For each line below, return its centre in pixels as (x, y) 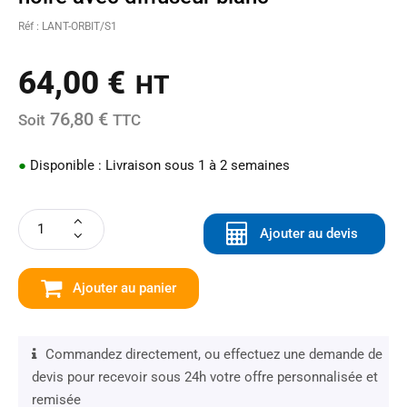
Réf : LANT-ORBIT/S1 (68, 26)
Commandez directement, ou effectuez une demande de (214, 354)
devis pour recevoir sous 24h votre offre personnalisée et (205, 377)
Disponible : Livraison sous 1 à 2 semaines (158, 165)
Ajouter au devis (309, 233)
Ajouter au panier (124, 288)
